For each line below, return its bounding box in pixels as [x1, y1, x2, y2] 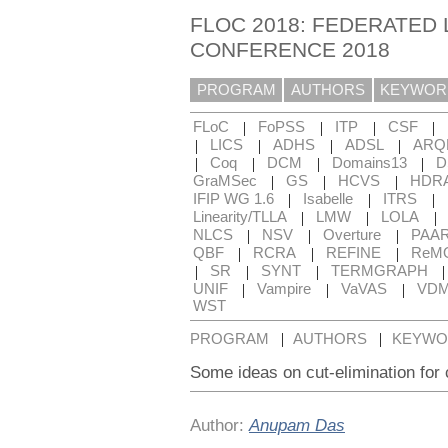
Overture [322, 227, 381, 244]
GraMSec [192, 173, 257, 190]
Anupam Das [249, 415, 345, 436]
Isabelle [303, 191, 354, 208]
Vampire [257, 281, 312, 298]
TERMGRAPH [330, 263, 428, 280]
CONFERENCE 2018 [190, 38, 390, 63]
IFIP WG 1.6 [192, 191, 274, 208]
